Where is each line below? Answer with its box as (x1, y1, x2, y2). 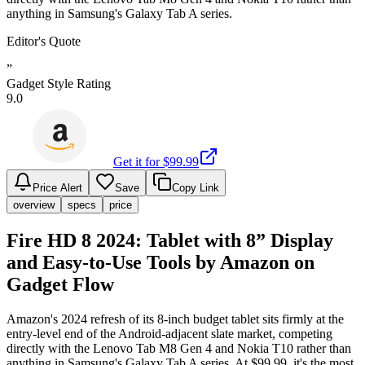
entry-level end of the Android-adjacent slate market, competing (7, 326, 332, 341)
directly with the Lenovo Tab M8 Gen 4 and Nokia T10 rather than (7, 341, 351, 355)
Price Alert (33, 181, 82, 194)
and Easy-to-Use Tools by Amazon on (7, 251, 314, 273)
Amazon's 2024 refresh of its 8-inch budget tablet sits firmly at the (7, 311, 344, 326)
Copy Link (172, 181, 219, 194)
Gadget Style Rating (7, 76, 111, 90)
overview (13, 198, 55, 211)
